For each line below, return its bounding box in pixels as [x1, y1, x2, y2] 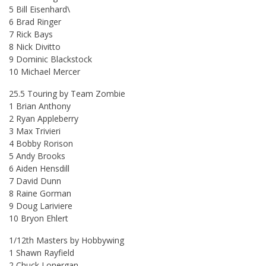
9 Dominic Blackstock [9, 53, 92, 65]
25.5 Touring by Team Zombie [9, 87, 125, 99]
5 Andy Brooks [9, 150, 65, 161]
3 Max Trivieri [9, 125, 61, 137]
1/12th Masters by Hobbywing [9, 234, 124, 246]
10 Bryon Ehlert [9, 212, 68, 224]
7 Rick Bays [9, 28, 53, 40]
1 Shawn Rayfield [9, 246, 74, 258]
